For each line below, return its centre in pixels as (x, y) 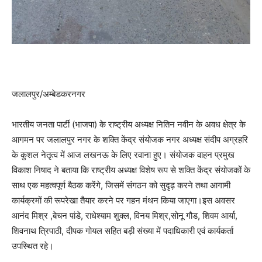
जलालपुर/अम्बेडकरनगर (49, 94)
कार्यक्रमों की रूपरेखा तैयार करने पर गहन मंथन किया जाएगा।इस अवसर (123, 200)
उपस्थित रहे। (33, 246)
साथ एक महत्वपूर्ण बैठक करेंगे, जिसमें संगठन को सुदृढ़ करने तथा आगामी (121, 185)
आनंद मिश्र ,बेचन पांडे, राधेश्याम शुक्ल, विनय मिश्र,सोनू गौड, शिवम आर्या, (125, 216)
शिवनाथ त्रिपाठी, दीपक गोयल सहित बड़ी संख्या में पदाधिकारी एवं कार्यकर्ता (123, 231)
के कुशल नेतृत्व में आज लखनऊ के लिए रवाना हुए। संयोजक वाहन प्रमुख (123, 155)
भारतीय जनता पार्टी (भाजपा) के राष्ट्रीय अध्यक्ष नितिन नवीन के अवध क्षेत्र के (129, 124)
